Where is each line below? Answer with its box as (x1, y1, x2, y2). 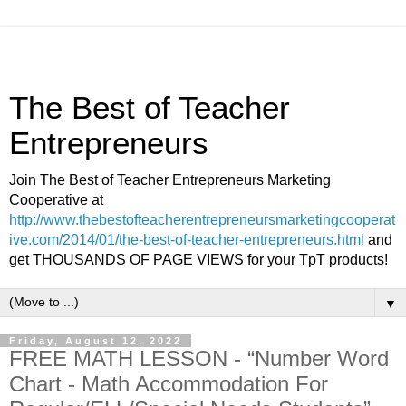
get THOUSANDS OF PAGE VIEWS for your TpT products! (9, 252, 388, 267)
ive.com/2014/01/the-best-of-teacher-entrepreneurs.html (9, 232, 364, 247)
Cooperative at (9, 192, 103, 208)
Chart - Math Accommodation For (9, 372, 328, 396)
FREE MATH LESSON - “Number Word (9, 346, 389, 371)
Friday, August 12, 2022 (9, 335, 182, 346)
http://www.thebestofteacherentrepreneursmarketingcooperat (9, 212, 395, 227)
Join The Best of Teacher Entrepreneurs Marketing (9, 172, 331, 188)
